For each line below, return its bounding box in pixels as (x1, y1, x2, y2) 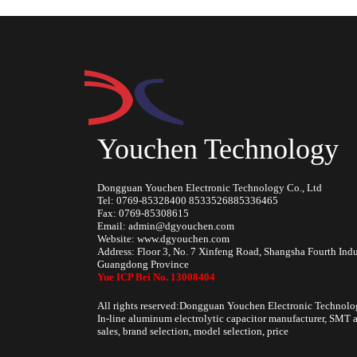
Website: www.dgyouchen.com (97, 233, 229, 245)
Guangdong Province (97, 258, 189, 270)
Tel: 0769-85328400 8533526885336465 (97, 194, 278, 206)
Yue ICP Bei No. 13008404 (97, 271, 215, 283)
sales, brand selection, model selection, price (97, 325, 288, 337)
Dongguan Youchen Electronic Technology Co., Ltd (97, 182, 322, 194)
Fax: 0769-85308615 (97, 207, 189, 219)
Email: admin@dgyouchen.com (97, 220, 234, 232)
